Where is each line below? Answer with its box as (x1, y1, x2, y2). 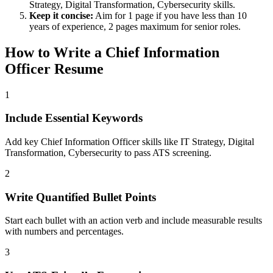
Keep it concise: (29, 10, 93, 21)
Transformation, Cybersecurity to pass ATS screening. (5, 147, 211, 158)
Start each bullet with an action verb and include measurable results (5, 215, 262, 226)
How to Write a (5, 44, 105, 60)
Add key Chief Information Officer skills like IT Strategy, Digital (5, 136, 254, 147)
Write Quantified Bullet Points (5, 190, 156, 204)
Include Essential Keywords (5, 112, 143, 125)
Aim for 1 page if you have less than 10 (93, 10, 247, 21)
